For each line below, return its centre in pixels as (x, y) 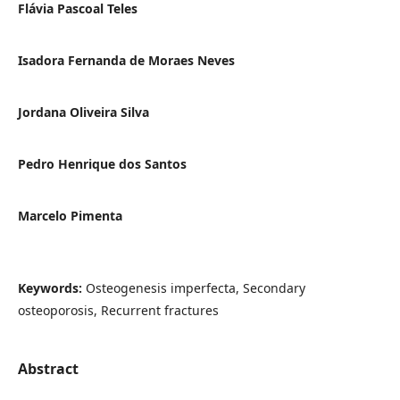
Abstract (48, 369)
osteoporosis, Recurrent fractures (118, 311)
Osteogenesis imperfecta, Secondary (195, 288)
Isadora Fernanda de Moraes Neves (126, 61)
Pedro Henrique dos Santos (102, 164)
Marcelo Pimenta (70, 216)
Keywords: (51, 288)
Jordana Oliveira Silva (83, 112)
